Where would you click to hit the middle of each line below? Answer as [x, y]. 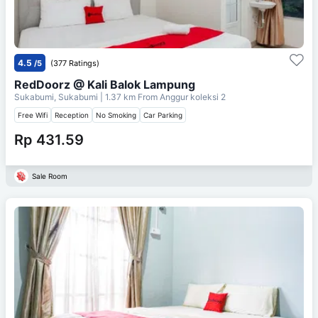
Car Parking [163, 115]
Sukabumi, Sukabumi [57, 97]
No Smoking [116, 115]
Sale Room [50, 176]
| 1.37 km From [129, 97]
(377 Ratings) [75, 63]
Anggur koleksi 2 [193, 97]
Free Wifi [33, 115]
